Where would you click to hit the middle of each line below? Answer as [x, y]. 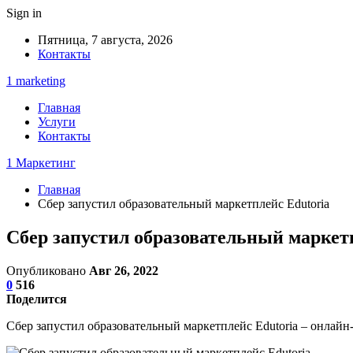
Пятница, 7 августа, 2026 [105, 40]
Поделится [37, 299]
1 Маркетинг [41, 163]
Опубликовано [48, 270]
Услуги [57, 122]
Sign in [24, 13]
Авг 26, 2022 [124, 270]
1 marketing [36, 81]
